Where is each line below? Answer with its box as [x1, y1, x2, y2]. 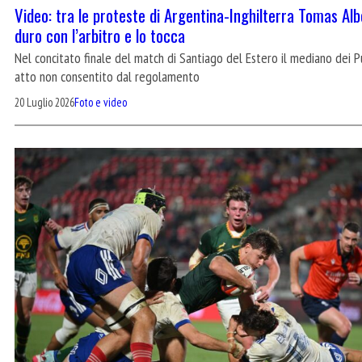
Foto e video [74, 94, 127, 110]
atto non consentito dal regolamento [15, 66, 200, 86]
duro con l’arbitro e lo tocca [15, 22, 185, 48]
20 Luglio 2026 [15, 94, 74, 110]
